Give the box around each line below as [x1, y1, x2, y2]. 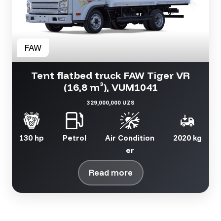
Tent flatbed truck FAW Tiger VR [31, 69, 190, 82]
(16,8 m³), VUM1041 [63, 81, 158, 94]
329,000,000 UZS [86, 99, 135, 107]
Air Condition [105, 133, 154, 143]
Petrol [63, 133, 86, 143]
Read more [88, 167, 133, 179]
